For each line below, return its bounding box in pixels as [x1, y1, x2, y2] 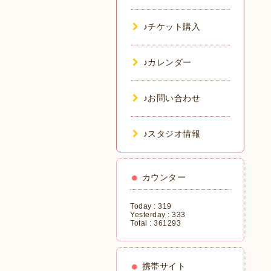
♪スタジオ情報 [143, 129, 200, 139]
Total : [130, 219, 154, 227]
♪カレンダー [143, 57, 192, 67]
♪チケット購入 [143, 22, 200, 31]
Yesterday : [130, 211, 172, 219]
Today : [130, 202, 158, 211]
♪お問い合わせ [143, 93, 200, 103]
